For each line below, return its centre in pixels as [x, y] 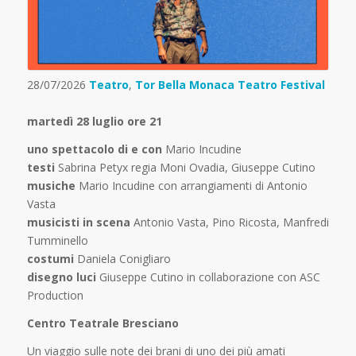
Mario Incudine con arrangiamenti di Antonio [191, 185]
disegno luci [61, 277]
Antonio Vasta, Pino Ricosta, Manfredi [229, 222]
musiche [51, 185]
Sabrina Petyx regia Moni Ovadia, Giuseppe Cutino [185, 167]
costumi [50, 258]
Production [55, 295]
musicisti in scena [78, 222]
